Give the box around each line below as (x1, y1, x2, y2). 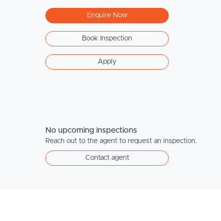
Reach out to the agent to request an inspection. (45, 138, 197, 145)
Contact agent (85, 154, 129, 162)
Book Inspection (82, 35, 132, 42)
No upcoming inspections (45, 126, 137, 135)
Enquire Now (86, 11, 128, 19)
